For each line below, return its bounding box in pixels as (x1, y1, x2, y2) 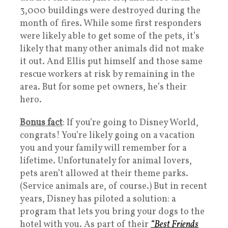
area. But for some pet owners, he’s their (20, 80, 187, 94)
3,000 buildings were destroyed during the (20, 4, 201, 17)
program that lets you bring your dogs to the (20, 205, 205, 218)
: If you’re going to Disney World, (63, 116, 198, 129)
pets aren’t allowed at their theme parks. (20, 167, 190, 180)
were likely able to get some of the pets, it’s (20, 30, 199, 43)
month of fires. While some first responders (20, 17, 202, 30)
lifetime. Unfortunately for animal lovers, (20, 154, 192, 167)
